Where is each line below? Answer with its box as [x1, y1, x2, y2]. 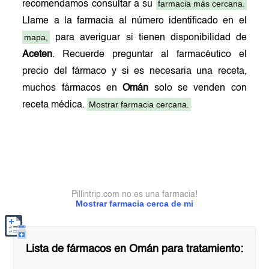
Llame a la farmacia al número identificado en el [22, 16, 247, 26]
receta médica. [22, 100, 88, 110]
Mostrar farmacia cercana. [89, 100, 190, 109]
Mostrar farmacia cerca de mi [76, 199, 193, 208]
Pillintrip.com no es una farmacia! [71, 190, 198, 199]
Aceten [22, 50, 53, 59]
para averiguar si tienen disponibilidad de [50, 33, 247, 43]
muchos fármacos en [22, 83, 123, 93]
